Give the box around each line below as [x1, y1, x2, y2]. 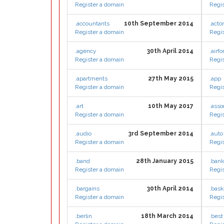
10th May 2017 [148, 102, 193, 109]
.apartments [75, 75, 107, 82]
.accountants [75, 20, 109, 27]
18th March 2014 [141, 212, 193, 219]
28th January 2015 [136, 157, 193, 164]
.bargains [75, 185, 99, 192]
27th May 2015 [148, 75, 193, 82]
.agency [75, 47, 96, 54]
